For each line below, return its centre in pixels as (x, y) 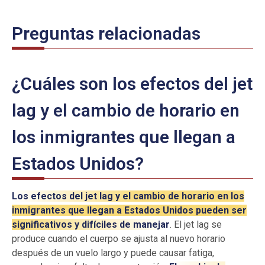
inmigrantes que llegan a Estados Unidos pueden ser (129, 211)
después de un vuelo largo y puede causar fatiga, (113, 253)
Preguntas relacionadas (106, 34)
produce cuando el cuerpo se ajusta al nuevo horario (119, 239)
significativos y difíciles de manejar (91, 225)
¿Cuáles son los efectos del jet (132, 84)
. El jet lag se (196, 225)
